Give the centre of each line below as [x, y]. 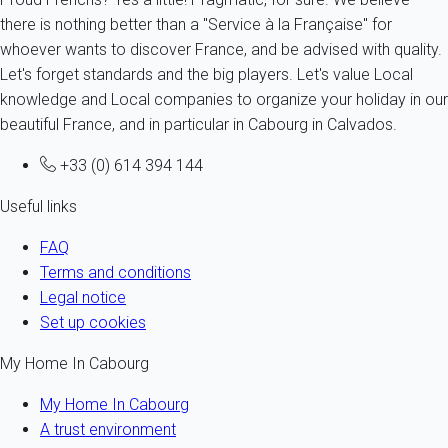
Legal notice [83, 298]
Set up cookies [93, 323]
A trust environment [108, 430]
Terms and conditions [115, 273]
